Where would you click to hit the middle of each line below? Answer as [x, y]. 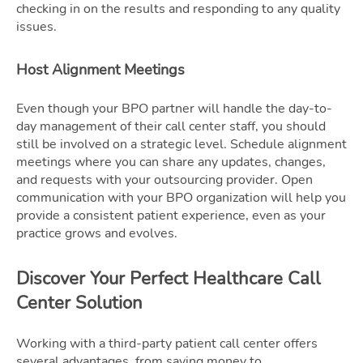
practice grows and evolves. [97, 233]
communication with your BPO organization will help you [181, 197]
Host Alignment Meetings [100, 69]
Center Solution [79, 303]
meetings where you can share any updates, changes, [171, 162]
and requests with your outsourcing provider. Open [164, 179]
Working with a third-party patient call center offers [167, 343]
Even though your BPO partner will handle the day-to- [174, 108]
